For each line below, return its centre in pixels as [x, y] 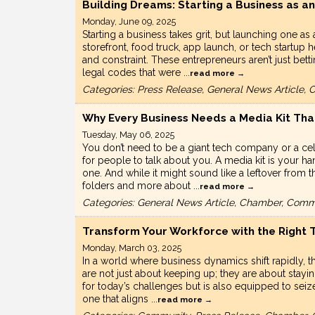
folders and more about [138, 186]
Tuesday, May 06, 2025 [128, 135]
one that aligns [117, 299]
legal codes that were [133, 73]
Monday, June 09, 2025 [129, 22]
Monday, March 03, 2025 [132, 248]
